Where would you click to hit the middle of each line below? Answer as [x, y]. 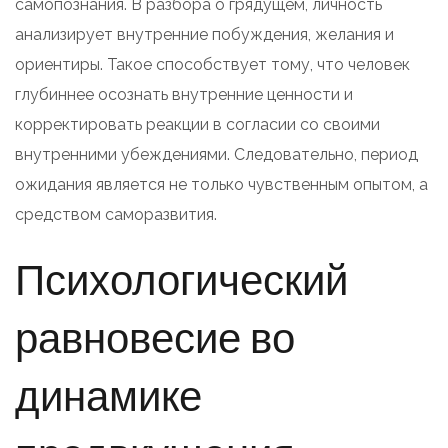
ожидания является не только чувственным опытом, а [221, 184]
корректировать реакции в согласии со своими [197, 124]
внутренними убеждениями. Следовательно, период [216, 154]
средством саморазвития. [116, 214]
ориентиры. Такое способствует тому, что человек [212, 64]
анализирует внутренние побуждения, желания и [204, 34]
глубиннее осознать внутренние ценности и [184, 94]
